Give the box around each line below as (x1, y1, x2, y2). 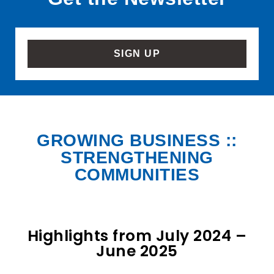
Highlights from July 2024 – (27, 224, 247, 246)
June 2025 (96, 240, 178, 262)
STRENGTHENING (61, 148, 213, 168)
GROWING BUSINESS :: (37, 131, 237, 150)
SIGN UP (113, 48, 161, 59)
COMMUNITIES (74, 165, 200, 185)
